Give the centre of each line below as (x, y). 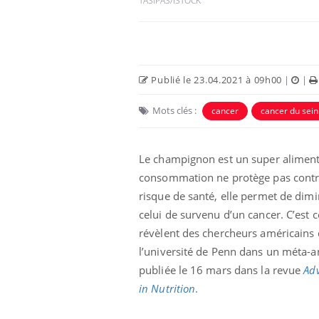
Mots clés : (174, 110)
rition (182, 288)
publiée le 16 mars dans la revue (221, 270)
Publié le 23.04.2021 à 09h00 (215, 79)
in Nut (154, 288)
